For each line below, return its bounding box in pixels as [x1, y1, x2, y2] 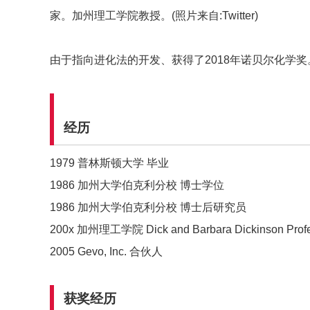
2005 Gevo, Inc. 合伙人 [50, 245, 163, 257]
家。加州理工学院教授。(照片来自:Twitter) [50, 10, 258, 22]
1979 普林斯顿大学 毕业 [50, 156, 169, 169]
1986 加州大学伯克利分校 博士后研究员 [50, 201, 246, 213]
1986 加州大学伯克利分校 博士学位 [50, 179, 224, 191]
